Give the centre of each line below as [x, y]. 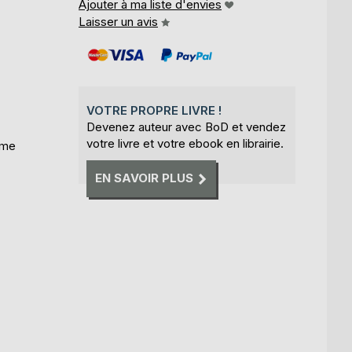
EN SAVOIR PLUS [144, 178]
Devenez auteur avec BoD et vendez [186, 127]
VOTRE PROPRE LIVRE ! [154, 110]
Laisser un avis [118, 22]
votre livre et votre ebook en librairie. [185, 143]
